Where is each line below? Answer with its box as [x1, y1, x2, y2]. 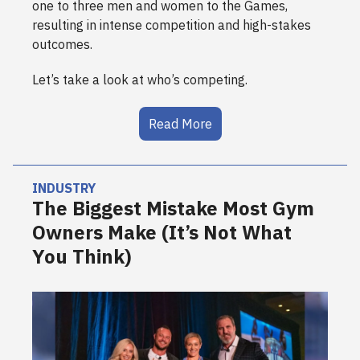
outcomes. [32, 36, 96, 53]
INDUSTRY [32, 180, 96, 197]
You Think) [32, 243, 132, 270]
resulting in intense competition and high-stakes [32, 17, 311, 34]
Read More [148, 116, 212, 133]
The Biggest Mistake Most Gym [32, 195, 314, 222]
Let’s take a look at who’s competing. [32, 72, 247, 88]
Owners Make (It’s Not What [32, 219, 292, 246]
